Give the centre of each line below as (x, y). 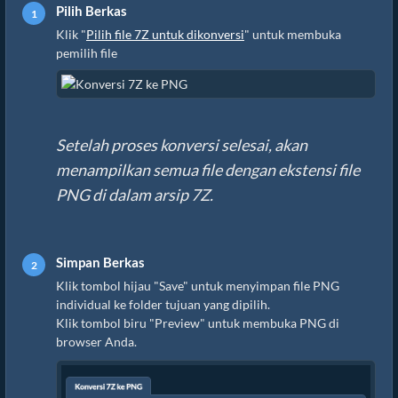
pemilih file (87, 53)
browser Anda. (96, 342)
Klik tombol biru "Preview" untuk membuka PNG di (198, 323)
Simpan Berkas (100, 262)
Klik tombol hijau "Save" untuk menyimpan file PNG (198, 286)
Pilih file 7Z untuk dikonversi (165, 34)
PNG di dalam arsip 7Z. (135, 195)
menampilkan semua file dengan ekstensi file (208, 170)
